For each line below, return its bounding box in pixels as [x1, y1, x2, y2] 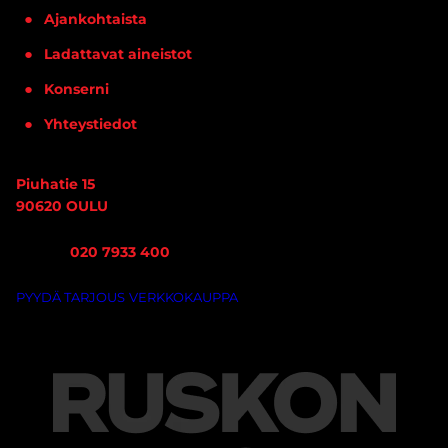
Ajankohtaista [44, 10, 147, 28]
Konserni [44, 80, 109, 98]
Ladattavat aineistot [44, 45, 192, 63]
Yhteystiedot [44, 115, 137, 133]
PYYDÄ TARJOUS [16, 289, 125, 305]
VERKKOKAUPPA [129, 289, 238, 305]
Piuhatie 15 [16, 175, 95, 193]
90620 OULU [16, 197, 108, 215]
